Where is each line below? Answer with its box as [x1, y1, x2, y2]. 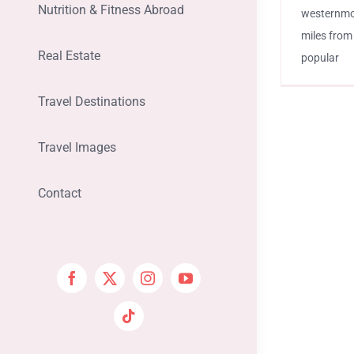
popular [301, 51, 339, 65]
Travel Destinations [37, 94, 145, 110]
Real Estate [37, 48, 100, 64]
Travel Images [37, 140, 116, 156]
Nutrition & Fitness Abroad [37, 2, 184, 18]
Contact [37, 186, 81, 201]
